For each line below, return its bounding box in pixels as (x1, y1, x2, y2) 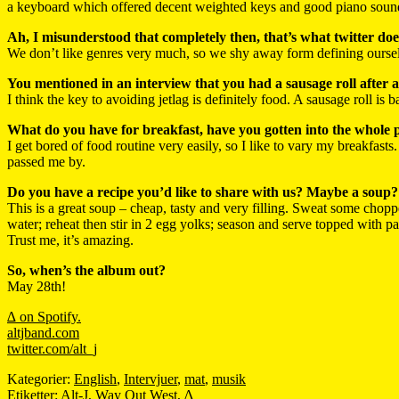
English (74, 370, 117, 387)
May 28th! (7, 278, 66, 294)
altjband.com (7, 324, 79, 340)
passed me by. (7, 153, 85, 169)
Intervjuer (124, 370, 177, 387)
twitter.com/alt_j (7, 340, 97, 356)
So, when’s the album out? (7, 262, 166, 278)
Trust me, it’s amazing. (7, 232, 134, 248)
